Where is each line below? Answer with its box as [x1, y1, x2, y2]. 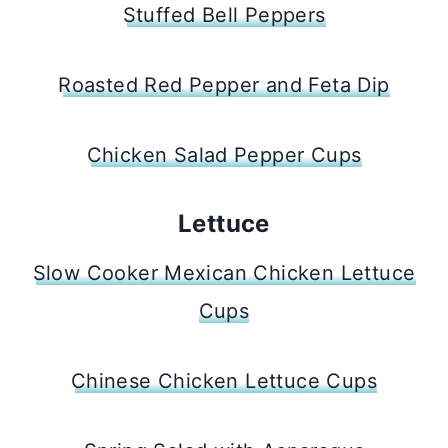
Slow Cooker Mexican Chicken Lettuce [32, 260, 416, 285]
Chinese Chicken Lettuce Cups [70, 368, 378, 393]
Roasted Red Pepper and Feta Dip [58, 72, 390, 97]
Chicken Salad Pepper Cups [86, 142, 362, 167]
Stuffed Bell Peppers [122, 2, 326, 27]
